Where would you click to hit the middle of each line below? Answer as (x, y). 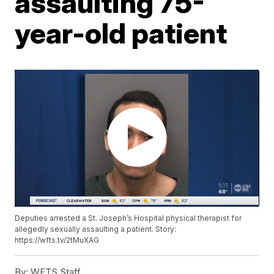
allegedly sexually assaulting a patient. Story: (96, 229)
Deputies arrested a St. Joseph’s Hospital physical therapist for (128, 218)
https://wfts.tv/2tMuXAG (57, 240)
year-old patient (121, 33)
